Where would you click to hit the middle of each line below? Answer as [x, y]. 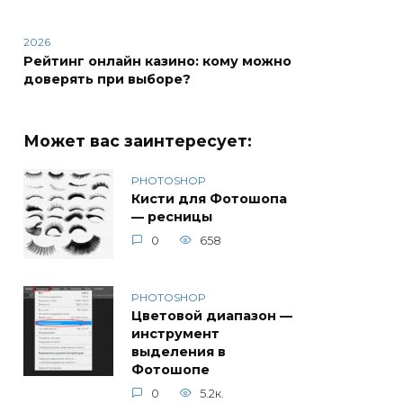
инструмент [175, 334]
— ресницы [172, 217]
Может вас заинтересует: [138, 141]
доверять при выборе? [107, 80]
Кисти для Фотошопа [209, 199]
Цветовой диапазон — [212, 316]
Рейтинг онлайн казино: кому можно [157, 62]
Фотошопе [170, 370]
